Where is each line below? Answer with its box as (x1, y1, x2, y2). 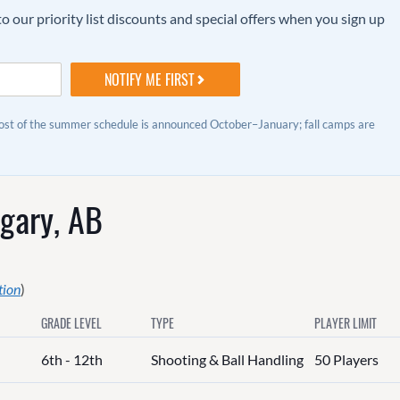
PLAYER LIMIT (313, 312, 377, 332)
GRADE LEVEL (40, 312, 102, 332)
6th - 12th (40, 351, 103, 369)
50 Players (313, 351, 379, 369)
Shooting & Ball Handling (150, 351, 304, 369)
